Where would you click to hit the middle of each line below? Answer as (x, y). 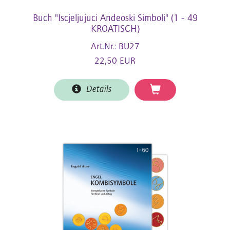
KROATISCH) (115, 29)
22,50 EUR (115, 61)
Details (96, 89)
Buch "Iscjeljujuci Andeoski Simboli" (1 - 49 (115, 18)
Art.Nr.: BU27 (115, 47)
